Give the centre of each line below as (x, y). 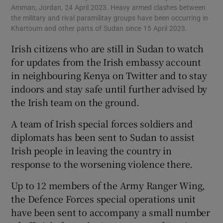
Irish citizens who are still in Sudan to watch (108, 49)
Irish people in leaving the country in (91, 151)
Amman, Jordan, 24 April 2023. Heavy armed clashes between (109, 8)
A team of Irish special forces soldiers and (102, 124)
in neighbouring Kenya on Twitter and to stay (109, 75)
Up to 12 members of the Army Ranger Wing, (108, 185)
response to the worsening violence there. (102, 164)
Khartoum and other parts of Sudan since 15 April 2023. (99, 29)
